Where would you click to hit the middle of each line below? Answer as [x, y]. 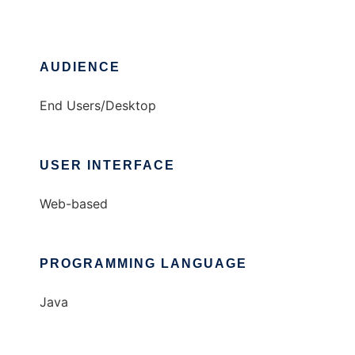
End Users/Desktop [98, 106]
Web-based [74, 204]
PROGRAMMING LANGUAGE [143, 264]
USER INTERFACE [107, 166]
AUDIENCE [80, 67]
